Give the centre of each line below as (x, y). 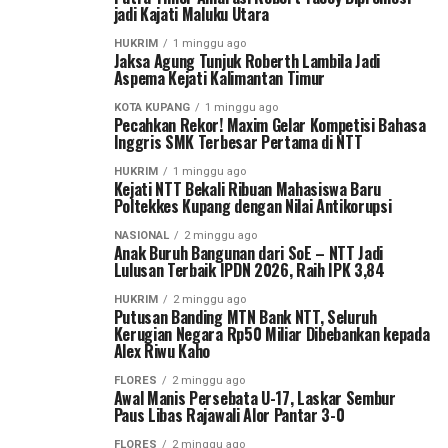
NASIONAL (141, 235)
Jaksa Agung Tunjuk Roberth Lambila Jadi (247, 61)
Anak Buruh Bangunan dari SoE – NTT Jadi (248, 253)
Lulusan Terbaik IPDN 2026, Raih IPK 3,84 (249, 270)
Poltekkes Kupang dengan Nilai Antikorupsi (252, 206)
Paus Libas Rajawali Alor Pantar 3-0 (229, 415)
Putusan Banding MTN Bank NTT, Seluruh (245, 317)
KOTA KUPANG (151, 107)
